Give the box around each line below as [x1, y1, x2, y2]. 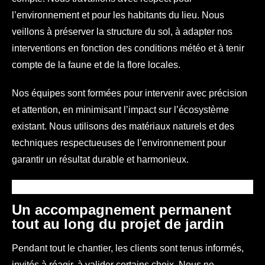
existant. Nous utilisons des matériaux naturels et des [12, 121, 234, 131]
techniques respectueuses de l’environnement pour [12, 137, 226, 148]
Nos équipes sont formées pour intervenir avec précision [12, 88, 247, 98]
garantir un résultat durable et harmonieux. [12, 154, 189, 164]
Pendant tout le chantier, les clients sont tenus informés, [12, 243, 244, 253]
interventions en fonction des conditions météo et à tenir [12, 43, 244, 53]
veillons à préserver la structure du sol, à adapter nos [12, 26, 232, 37]
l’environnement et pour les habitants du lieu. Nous [12, 9, 224, 20]
